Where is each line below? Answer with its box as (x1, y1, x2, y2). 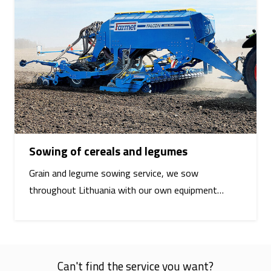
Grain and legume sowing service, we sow (29, 166, 198, 181)
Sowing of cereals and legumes (29, 142, 188, 160)
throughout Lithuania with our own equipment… (29, 183, 224, 198)
